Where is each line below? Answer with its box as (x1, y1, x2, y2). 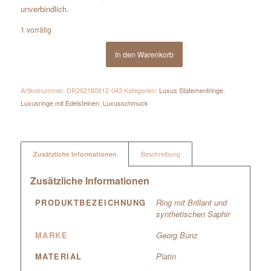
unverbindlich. (20, 2, 69, 15)
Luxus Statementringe (158, 85, 223, 96)
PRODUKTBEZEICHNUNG (34, 197, 146, 209)
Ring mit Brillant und (155, 197, 227, 209)
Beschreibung (140, 149, 180, 159)
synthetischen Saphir (155, 208, 230, 220)
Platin (155, 250, 176, 263)
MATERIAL (34, 250, 82, 263)
